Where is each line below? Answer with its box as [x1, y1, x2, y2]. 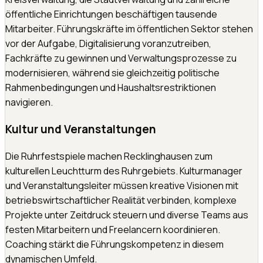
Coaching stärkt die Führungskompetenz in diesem [5, 237, 224, 251]
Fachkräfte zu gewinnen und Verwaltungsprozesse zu [5, 52, 237, 65]
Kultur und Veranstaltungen [5, 121, 156, 137]
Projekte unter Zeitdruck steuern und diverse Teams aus [5, 208, 248, 221]
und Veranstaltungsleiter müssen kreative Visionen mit [5, 178, 238, 192]
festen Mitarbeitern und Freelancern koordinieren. [5, 222, 220, 236]
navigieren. [5, 96, 53, 109]
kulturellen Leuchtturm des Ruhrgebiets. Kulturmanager [5, 164, 242, 177]
